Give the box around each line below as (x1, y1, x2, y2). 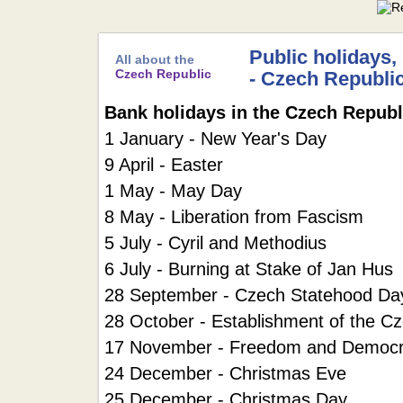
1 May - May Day (104, 181, 242, 201)
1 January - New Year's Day (104, 129, 327, 148)
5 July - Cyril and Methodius (104, 233, 327, 253)
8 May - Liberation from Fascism (104, 207, 363, 227)
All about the (115, 52, 194, 67)
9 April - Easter (104, 155, 223, 175)
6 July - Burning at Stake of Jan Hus (104, 259, 393, 279)
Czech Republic (115, 67, 211, 81)
